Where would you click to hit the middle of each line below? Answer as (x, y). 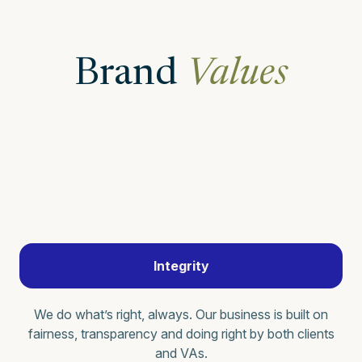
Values (237, 75)
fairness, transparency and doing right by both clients (181, 333)
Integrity (181, 265)
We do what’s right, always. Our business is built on (181, 314)
